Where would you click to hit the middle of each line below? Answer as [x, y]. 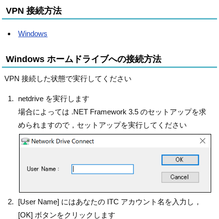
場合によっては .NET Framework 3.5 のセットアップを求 [112, 111]
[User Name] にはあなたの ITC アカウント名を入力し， [110, 201]
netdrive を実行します [54, 98]
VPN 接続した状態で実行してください [68, 78]
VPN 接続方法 [34, 11]
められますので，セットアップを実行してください [103, 125]
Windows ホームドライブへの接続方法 [84, 59]
